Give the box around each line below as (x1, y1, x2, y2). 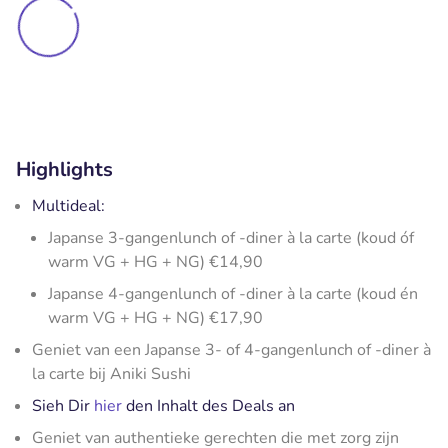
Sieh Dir (32, 394, 94, 417)
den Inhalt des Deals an (122, 394, 295, 417)
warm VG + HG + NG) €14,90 (48, 250, 263, 273)
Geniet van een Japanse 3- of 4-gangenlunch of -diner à (32, 338, 431, 361)
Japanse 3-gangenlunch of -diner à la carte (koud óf (48, 226, 414, 249)
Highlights (16, 155, 113, 183)
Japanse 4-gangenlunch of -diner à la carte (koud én (48, 282, 418, 305)
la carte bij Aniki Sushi (32, 362, 191, 385)
